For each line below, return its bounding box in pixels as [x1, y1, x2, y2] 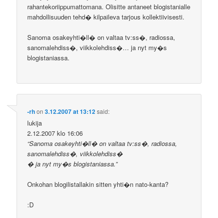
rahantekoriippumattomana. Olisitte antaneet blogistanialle [27, 1, 191, 11]
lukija [27, 118, 42, 127]
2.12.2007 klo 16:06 [27, 128, 83, 138]
